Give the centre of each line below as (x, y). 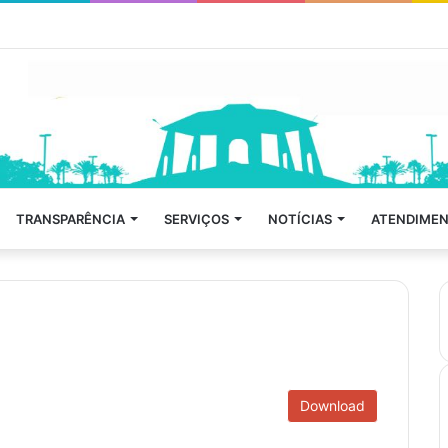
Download (332, 405)
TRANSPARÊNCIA (70, 218)
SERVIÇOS (196, 218)
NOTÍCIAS (300, 218)
